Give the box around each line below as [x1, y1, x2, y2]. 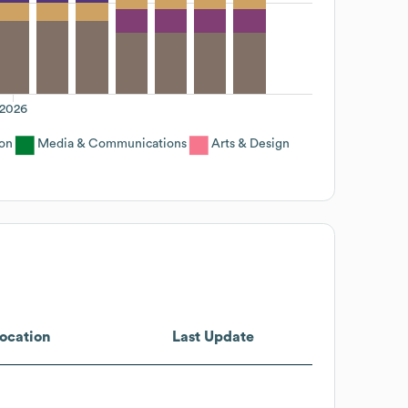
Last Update [171, 329, 254, 344]
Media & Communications [37, 137, 187, 150]
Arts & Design [211, 137, 290, 150]
